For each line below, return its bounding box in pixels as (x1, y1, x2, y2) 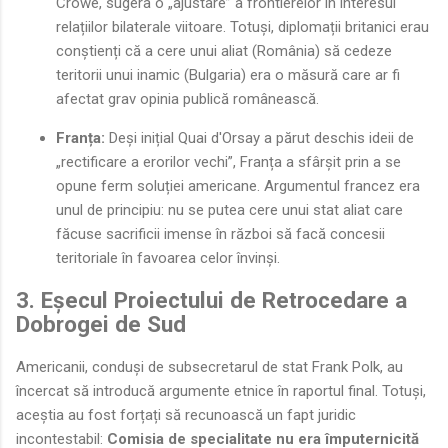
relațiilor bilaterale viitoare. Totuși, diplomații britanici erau (56, 17, 429, 36)
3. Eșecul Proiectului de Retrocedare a (16, 287, 407, 314)
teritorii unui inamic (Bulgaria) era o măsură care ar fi (56, 65, 400, 84)
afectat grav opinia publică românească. (56, 89, 319, 108)
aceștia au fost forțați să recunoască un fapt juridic (16, 406, 356, 424)
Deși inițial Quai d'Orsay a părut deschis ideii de (105, 128, 414, 147)
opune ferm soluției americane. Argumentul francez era (56, 176, 420, 195)
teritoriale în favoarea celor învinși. (56, 248, 280, 267)
